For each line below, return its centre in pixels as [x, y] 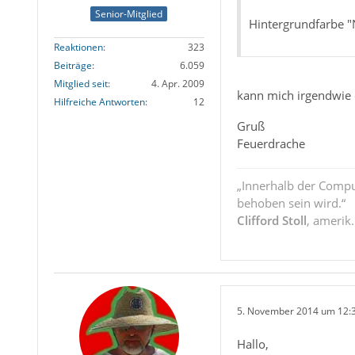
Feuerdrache [271, 144]
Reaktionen [78, 48]
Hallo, [252, 344]
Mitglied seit [80, 84]
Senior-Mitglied [129, 14]
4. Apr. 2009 [177, 84]
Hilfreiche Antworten [99, 102]
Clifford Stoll [271, 221]
